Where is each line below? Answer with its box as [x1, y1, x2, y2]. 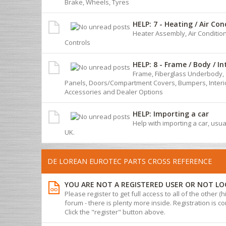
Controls [65, 37, 90, 47]
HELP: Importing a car [133, 108, 209, 119]
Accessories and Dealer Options [65, 87, 163, 96]
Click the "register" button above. [65, 207, 165, 216]
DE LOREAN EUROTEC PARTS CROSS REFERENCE [47, 156, 212, 166]
